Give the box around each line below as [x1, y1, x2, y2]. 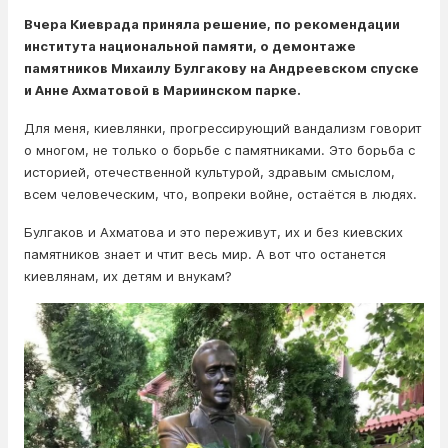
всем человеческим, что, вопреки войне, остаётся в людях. [24, 186, 417, 202]
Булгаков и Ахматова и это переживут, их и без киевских [24, 224, 403, 240]
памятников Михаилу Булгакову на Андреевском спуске [24, 60, 419, 76]
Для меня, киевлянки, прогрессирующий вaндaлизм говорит [24, 120, 422, 136]
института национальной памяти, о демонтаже [24, 38, 356, 54]
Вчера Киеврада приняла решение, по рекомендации [24, 16, 400, 32]
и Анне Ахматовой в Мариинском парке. [24, 82, 301, 98]
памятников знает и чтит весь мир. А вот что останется [24, 246, 386, 262]
